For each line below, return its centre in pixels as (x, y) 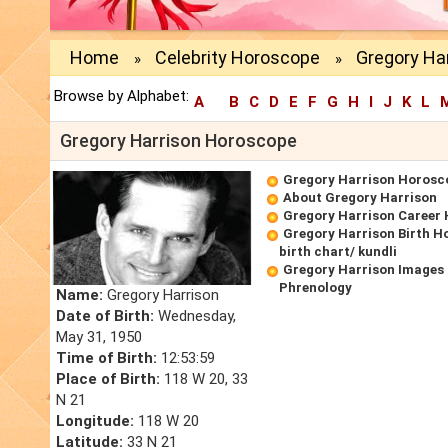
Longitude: (95, 421)
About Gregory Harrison (360, 198)
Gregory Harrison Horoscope (178, 141)
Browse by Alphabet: (121, 96)
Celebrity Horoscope (237, 58)
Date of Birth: (105, 316)
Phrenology (315, 288)
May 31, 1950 (99, 337)
